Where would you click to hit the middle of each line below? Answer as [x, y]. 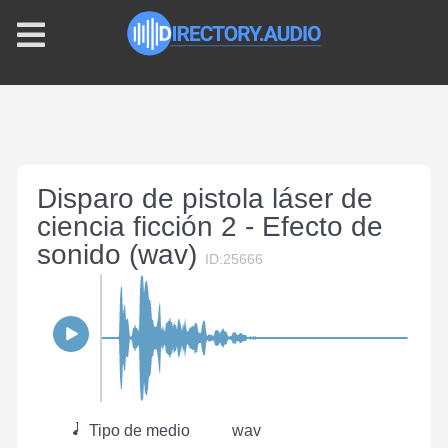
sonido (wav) [121, 254]
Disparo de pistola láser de [205, 198]
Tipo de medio [137, 430]
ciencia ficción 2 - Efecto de [210, 226]
